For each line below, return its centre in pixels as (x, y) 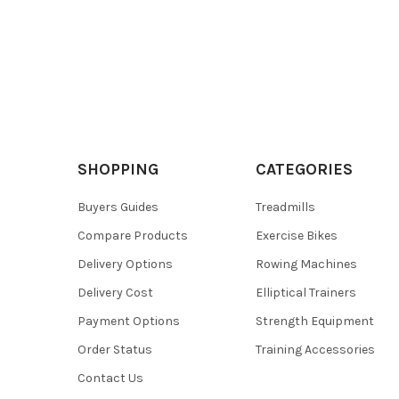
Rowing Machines (307, 264)
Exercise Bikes (297, 235)
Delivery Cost (115, 292)
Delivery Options (125, 264)
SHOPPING (118, 169)
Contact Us (110, 378)
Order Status (114, 349)
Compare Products (132, 235)
